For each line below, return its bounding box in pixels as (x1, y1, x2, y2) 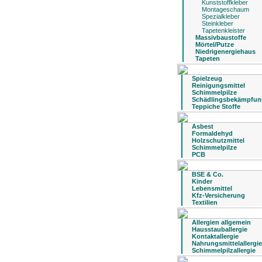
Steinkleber (200, 20, 233, 27)
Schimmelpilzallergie (192, 247, 256, 254)
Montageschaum (200, 6, 249, 13)
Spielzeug (192, 75, 222, 82)
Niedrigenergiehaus (195, 48, 256, 55)
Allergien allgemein (192, 219, 251, 226)
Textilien (192, 199, 218, 206)
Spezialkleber (200, 13, 240, 20)
